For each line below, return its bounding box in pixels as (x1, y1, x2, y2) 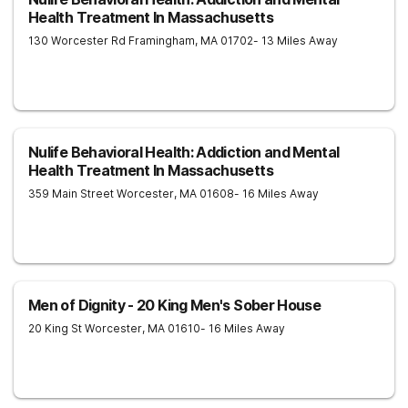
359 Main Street (28, 187, 114, 200)
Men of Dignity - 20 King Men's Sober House (28, 296, 321, 314)
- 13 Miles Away (253, 34, 338, 47)
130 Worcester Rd (28, 34, 126, 47)
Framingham (128, 34, 195, 47)
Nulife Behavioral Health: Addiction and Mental (28, 143, 340, 161)
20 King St (28, 321, 82, 335)
